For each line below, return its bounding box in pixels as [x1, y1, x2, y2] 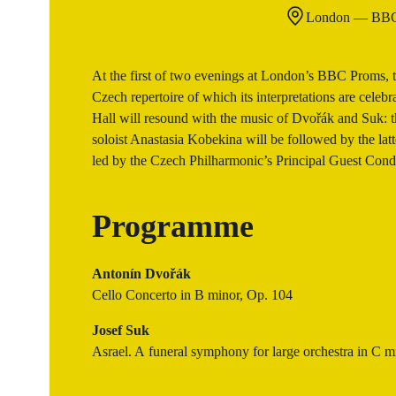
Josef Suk [92, 322, 153, 338]
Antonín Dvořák [92, 265, 194, 281]
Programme [92, 208, 254, 244]
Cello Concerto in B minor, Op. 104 [92, 286, 296, 302]
